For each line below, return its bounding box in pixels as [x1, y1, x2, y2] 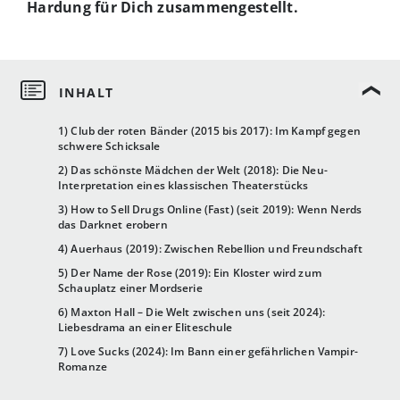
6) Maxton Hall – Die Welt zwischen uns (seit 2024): [58, 304, 326, 321]
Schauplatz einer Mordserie [58, 280, 203, 296]
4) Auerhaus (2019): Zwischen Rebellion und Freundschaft [58, 241, 362, 257]
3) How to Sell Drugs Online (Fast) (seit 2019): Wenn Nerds [58, 202, 362, 218]
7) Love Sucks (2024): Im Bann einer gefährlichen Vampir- [58, 344, 358, 360]
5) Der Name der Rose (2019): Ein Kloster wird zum [58, 265, 321, 281]
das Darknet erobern [58, 217, 168, 233]
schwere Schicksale [58, 138, 161, 154]
